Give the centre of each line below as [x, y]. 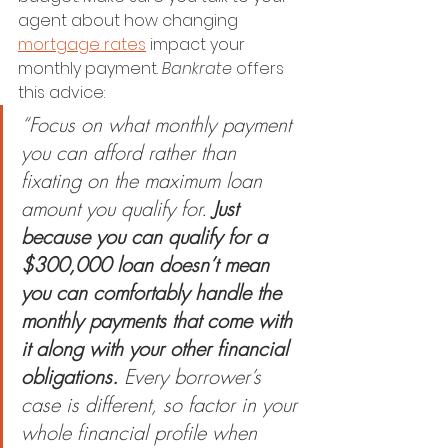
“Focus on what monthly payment [159, 125]
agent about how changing [130, 21]
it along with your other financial [157, 349]
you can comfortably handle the [154, 293]
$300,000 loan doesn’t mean [148, 265]
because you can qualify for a [147, 237]
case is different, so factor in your [162, 405]
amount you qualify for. [117, 209]
